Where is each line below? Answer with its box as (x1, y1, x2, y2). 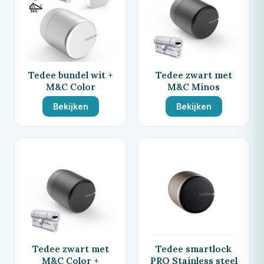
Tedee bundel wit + (28, 68, 113, 81)
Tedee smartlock (156, 242, 232, 255)
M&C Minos (167, 80, 220, 93)
